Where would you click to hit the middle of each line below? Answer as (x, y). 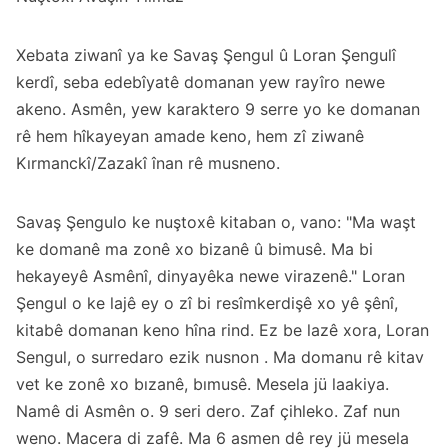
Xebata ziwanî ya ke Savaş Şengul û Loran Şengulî (206, 54)
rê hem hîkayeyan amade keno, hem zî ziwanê (190, 135)
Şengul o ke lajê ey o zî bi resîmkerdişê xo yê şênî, (207, 302)
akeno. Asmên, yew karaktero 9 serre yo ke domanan (218, 108)
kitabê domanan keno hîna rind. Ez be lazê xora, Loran (222, 329)
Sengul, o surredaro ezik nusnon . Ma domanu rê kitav (220, 356)
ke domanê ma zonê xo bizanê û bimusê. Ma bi (194, 248)
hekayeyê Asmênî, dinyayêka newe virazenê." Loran (210, 275)
